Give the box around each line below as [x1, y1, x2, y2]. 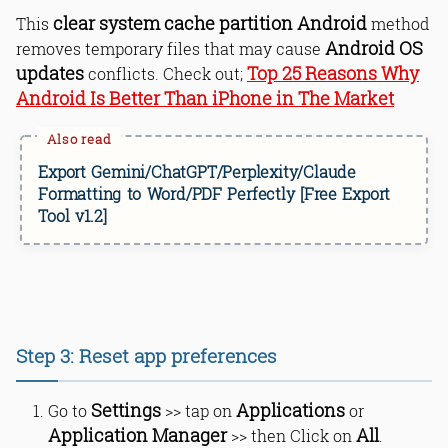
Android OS [325, 36, 423, 60]
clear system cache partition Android [53, 11, 367, 35]
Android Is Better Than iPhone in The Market [16, 86, 394, 110]
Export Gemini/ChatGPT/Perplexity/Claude [38, 160, 356, 182]
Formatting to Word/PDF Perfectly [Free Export [38, 182, 391, 204]
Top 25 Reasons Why [247, 61, 419, 85]
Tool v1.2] [38, 204, 107, 226]
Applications [236, 398, 345, 422]
